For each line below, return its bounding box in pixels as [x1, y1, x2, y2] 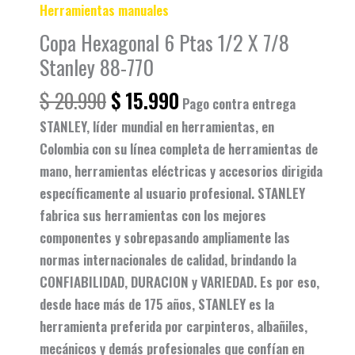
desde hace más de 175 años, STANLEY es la [40, 293, 274, 314]
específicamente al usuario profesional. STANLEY [40, 182, 305, 203]
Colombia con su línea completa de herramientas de [40, 138, 318, 158]
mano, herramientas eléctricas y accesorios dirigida [40, 160, 323, 181]
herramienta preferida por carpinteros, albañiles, [40, 315, 307, 336]
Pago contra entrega [182, 93, 296, 113]
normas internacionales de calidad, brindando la [40, 249, 296, 269]
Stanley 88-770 [40, 51, 154, 82]
